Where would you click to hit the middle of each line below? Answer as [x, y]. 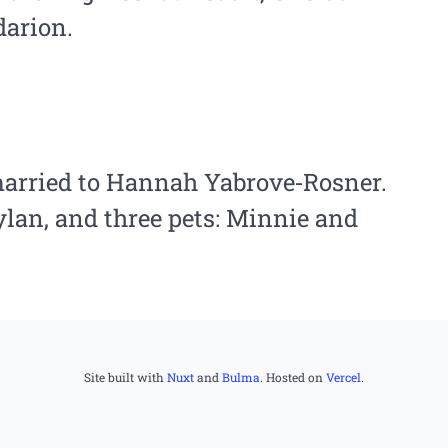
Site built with [125, 376]
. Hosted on [293, 376]
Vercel [343, 376]
